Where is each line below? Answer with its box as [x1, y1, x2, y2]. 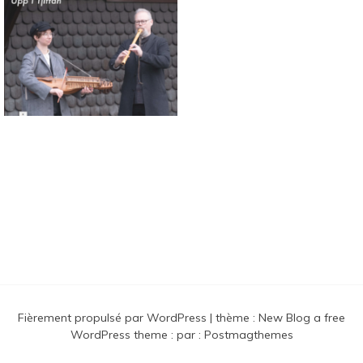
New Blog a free [258, 310, 345, 325]
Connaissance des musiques [36, 184, 297, 220]
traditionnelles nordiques [36, 220, 274, 257]
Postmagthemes [203, 327, 293, 342]
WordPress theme [70, 327, 171, 342]
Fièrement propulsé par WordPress [18, 310, 210, 325]
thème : [216, 310, 258, 325]
